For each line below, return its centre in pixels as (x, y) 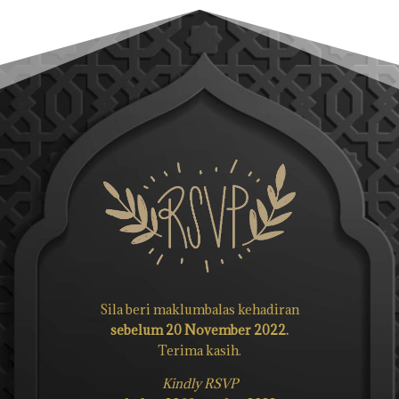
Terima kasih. (199, 350)
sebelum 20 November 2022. (199, 330)
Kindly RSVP (199, 383)
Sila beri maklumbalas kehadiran (199, 309)
